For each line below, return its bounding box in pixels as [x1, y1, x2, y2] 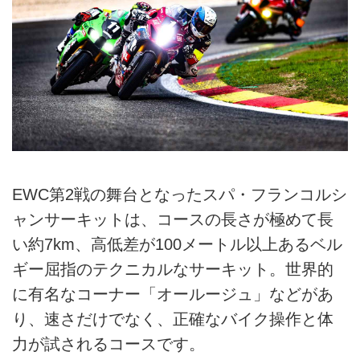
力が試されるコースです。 [12, 335, 205, 354]
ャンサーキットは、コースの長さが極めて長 [12, 211, 333, 229]
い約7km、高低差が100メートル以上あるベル [12, 235, 342, 254]
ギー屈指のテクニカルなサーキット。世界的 [12, 260, 333, 279]
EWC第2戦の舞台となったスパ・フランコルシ [12, 186, 347, 204]
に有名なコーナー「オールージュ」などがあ [12, 285, 333, 304]
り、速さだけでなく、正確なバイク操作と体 [12, 310, 333, 329]
